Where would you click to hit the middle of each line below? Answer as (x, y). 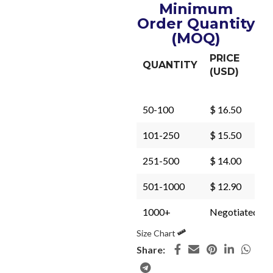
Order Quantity (196, 23)
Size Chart (157, 233)
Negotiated (234, 212)
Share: (151, 249)
